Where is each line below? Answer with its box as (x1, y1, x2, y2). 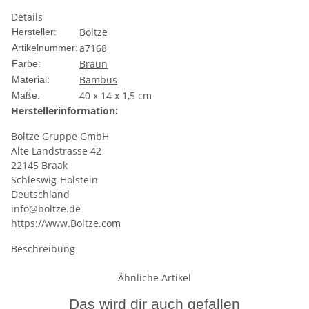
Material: (12, 73, 50, 85)
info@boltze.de (11, 201, 81, 215)
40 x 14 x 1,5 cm (79, 88, 152, 102)
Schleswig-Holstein (11, 172, 98, 186)
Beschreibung (11, 241, 75, 255)
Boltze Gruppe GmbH (11, 129, 109, 143)
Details (11, 10, 43, 23)
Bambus (79, 72, 117, 86)
